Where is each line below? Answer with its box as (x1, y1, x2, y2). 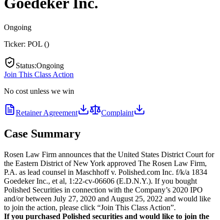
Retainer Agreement (16, 108, 78, 117)
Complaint (101, 108, 134, 117)
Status (16, 61, 34, 70)
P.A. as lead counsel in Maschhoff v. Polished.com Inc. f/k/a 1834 (4, 167, 207, 176)
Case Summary (4, 127, 81, 140)
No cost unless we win (4, 86, 74, 95)
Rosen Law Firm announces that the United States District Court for (4, 150, 214, 159)
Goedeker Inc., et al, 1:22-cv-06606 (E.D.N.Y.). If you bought (4, 176, 197, 185)
